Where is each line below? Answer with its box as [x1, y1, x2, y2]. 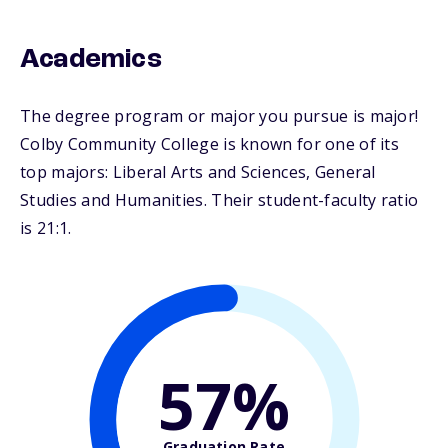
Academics [20, 46, 162, 75]
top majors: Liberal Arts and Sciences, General [20, 161, 376, 184]
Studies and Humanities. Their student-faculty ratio [20, 189, 419, 212]
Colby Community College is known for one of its [20, 133, 400, 156]
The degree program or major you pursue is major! [20, 105, 419, 128]
